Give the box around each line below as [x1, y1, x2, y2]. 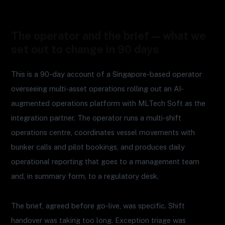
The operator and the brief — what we [11, 29, 206, 42]
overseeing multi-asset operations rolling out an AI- [11, 84, 184, 93]
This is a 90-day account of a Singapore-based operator [11, 70, 202, 79]
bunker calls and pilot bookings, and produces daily [11, 143, 185, 152]
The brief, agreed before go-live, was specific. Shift [11, 201, 185, 210]
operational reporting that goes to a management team [11, 157, 200, 166]
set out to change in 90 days [11, 42, 159, 56]
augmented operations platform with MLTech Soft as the [11, 99, 206, 108]
